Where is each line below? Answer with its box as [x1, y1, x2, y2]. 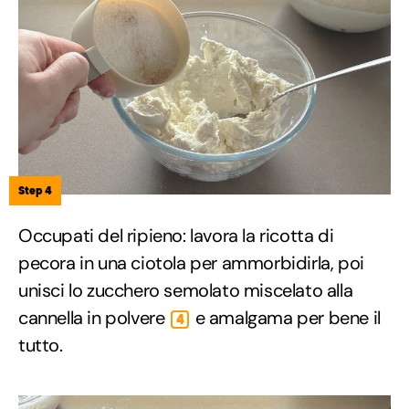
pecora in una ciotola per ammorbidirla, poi [18, 251, 364, 276]
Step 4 [18, 184, 52, 198]
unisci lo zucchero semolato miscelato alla [18, 278, 353, 303]
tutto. [18, 333, 63, 358]
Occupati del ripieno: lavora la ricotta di [18, 224, 334, 248]
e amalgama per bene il [191, 306, 381, 330]
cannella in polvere [18, 306, 170, 330]
